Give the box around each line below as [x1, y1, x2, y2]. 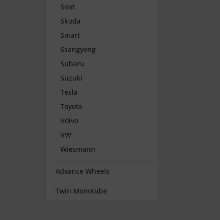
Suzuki [60, 73, 82, 83]
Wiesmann [60, 144, 95, 154]
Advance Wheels [55, 166, 110, 176]
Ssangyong [60, 45, 96, 55]
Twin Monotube [55, 186, 107, 196]
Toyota [60, 102, 82, 111]
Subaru [60, 59, 84, 69]
